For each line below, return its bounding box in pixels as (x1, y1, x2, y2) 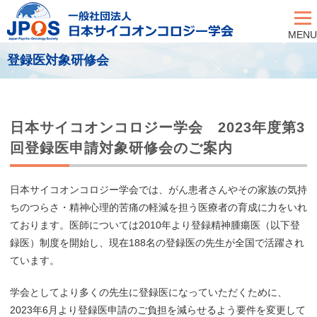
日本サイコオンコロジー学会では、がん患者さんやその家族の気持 (10, 183, 307, 195)
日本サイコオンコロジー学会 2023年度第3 (10, 120, 305, 135)
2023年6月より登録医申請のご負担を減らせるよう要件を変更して (10, 304, 306, 316)
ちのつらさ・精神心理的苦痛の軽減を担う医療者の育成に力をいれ (10, 201, 307, 213)
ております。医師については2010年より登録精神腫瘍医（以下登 (10, 219, 300, 231)
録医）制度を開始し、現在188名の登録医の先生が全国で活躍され (10, 236, 304, 248)
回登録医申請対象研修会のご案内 (10, 140, 233, 156)
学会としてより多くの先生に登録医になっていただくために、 (10, 286, 287, 298)
